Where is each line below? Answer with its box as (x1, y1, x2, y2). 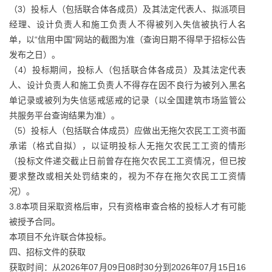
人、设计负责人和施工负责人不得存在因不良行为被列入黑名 (9, 80, 246, 90)
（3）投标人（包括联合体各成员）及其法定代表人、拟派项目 (9, 4, 246, 14)
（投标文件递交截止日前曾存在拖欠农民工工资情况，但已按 (9, 156, 246, 166)
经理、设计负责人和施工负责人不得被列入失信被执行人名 (9, 19, 246, 29)
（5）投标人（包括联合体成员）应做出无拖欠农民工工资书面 (9, 126, 246, 135)
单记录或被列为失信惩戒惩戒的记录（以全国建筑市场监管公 (9, 95, 246, 105)
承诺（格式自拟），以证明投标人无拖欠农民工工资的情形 (9, 141, 246, 151)
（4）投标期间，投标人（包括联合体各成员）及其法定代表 (9, 65, 246, 75)
